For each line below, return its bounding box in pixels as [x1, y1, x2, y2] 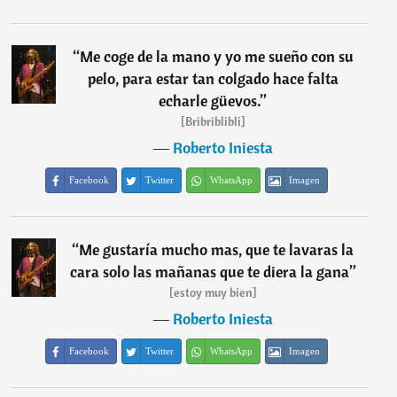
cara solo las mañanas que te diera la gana [69, 261, 349, 282]
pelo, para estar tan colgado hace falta [87, 68, 339, 89]
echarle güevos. [159, 90, 261, 111]
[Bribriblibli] [180, 113, 245, 129]
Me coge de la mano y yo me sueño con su [79, 46, 354, 66]
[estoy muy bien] [168, 284, 257, 300]
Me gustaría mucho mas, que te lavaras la [79, 239, 354, 260]
